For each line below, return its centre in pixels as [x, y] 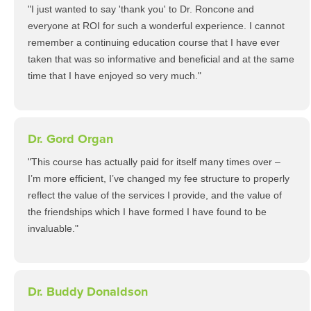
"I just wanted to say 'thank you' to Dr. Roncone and [141, 9]
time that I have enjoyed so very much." [115, 76]
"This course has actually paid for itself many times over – [154, 162]
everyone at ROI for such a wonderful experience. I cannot [156, 26]
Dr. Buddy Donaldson [88, 292]
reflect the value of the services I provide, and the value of [155, 195]
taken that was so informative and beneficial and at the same [161, 59]
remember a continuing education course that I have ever [154, 42]
